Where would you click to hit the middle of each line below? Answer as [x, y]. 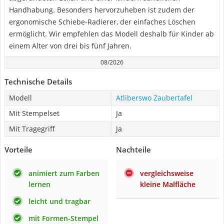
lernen [39, 184]
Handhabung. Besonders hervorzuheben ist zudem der [102, 10]
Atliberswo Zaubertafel [154, 98]
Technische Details [38, 81]
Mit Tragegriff [32, 129]
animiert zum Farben [64, 173]
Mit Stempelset [34, 113]
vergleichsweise [167, 173]
